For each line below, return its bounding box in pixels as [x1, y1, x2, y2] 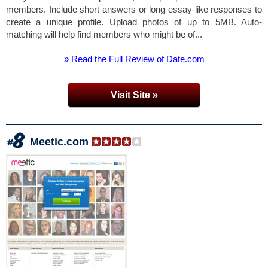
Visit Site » [110, 90, 158, 100]
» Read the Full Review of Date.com [63, 54, 205, 64]
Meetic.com [30, 136, 89, 148]
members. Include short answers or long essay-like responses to [6, 4, 262, 14]
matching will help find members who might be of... [6, 29, 202, 39]
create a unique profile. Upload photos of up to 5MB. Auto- [6, 17, 262, 27]
